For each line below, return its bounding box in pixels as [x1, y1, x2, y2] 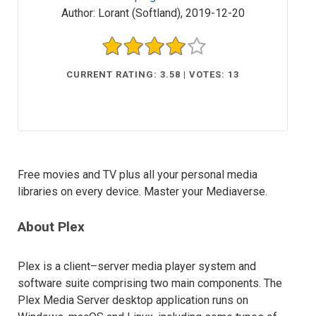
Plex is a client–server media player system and [18, 260, 256, 274]
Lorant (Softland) [97, 6, 181, 20]
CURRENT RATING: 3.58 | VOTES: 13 [66, 69, 239, 80]
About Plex [18, 219, 85, 236]
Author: [61, 6, 95, 20]
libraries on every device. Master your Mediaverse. [18, 185, 267, 199]
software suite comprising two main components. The [18, 276, 282, 291]
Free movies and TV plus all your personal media [18, 168, 257, 182]
